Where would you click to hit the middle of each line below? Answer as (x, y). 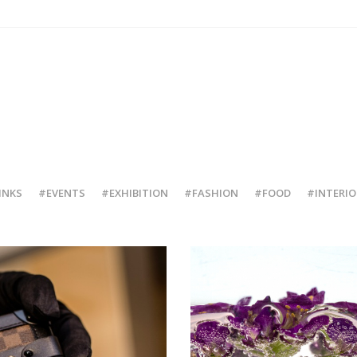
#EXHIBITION (134, 193)
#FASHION (211, 193)
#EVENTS (61, 193)
